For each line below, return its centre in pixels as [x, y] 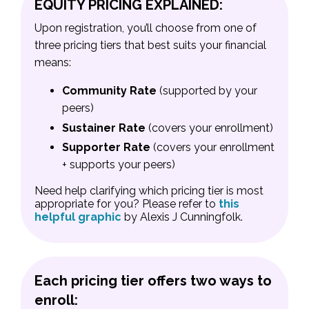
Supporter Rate [106, 147]
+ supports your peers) [119, 164]
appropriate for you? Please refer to [125, 203]
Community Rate [109, 91]
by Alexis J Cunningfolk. [182, 217]
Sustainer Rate [104, 128]
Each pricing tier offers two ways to [153, 280]
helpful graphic [78, 217]
